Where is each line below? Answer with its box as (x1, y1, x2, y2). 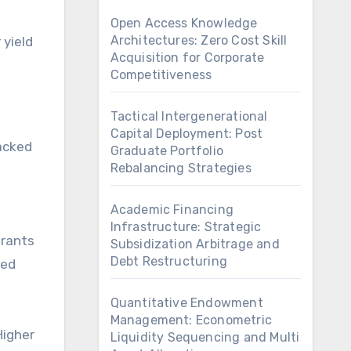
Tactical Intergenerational (110, 109, 268, 124)
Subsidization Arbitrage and (110, 237, 280, 251)
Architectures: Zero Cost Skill (110, 33, 288, 48)
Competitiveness (110, 67, 212, 82)
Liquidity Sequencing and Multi (110, 330, 300, 345)
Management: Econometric (110, 313, 273, 327)
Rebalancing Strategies (110, 161, 251, 175)
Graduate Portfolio (110, 143, 224, 158)
